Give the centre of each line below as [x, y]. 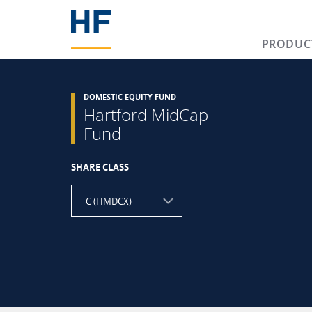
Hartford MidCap [146, 115]
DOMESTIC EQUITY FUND [130, 97]
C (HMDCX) [109, 201]
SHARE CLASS [100, 167]
